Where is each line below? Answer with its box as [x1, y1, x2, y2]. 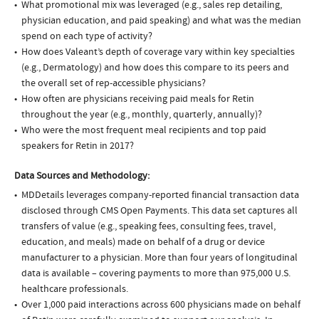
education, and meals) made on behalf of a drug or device [21, 236, 265, 249]
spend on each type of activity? [21, 30, 152, 43]
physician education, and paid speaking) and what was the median [21, 14, 301, 28]
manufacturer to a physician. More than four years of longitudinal [21, 251, 298, 265]
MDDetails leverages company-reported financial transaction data [21, 189, 299, 202]
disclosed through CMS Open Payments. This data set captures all [21, 204, 298, 218]
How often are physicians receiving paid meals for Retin [21, 93, 254, 106]
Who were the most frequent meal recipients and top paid [21, 124, 266, 137]
